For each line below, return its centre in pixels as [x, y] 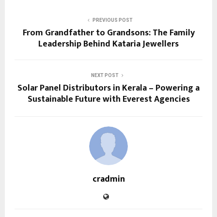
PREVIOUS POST [112, 20]
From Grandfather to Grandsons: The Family [108, 33]
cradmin [108, 179]
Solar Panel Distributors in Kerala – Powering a [108, 88]
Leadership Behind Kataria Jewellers [108, 44]
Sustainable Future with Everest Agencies [108, 99]
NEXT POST [105, 75]
